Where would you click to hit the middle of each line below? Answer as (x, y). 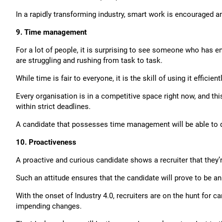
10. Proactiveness (46, 142)
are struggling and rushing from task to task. (89, 60)
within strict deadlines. (53, 107)
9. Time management (51, 32)
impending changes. (49, 206)
